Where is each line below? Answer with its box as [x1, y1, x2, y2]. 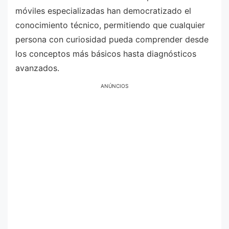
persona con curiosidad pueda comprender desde [15, 34, 209, 44]
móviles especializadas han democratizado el [15, 5, 191, 16]
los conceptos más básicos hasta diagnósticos [15, 48, 196, 59]
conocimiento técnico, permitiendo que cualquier [15, 19, 205, 30]
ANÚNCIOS [101, 83, 128, 89]
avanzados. [15, 62, 59, 73]
